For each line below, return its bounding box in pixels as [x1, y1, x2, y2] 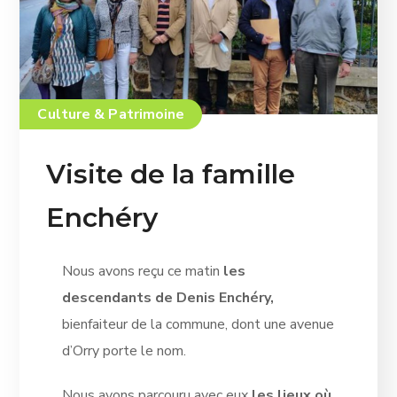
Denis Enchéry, [175, 287, 274, 307]
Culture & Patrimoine [37, 104, 185, 124]
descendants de [61, 287, 173, 307]
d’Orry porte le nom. [61, 340, 186, 361]
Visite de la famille [46, 157, 296, 191]
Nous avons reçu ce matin [61, 261, 223, 281]
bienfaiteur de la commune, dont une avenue [61, 314, 334, 334]
